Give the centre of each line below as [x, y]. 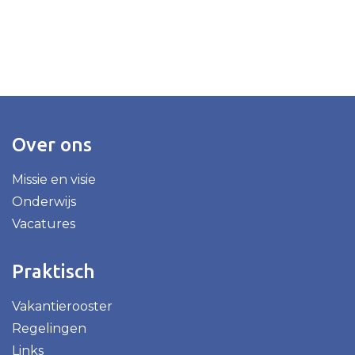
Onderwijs [44, 201]
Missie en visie [54, 179]
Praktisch [53, 271]
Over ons [52, 144]
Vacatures [44, 223]
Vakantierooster [62, 306]
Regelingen [49, 328]
